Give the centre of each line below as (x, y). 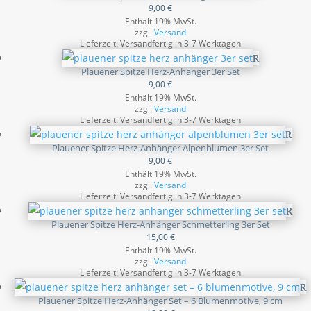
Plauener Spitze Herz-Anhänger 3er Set (160, 72)
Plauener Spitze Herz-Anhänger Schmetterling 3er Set (160, 224)
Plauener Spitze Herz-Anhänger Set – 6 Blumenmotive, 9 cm (160, 301)
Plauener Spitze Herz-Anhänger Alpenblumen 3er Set (160, 148)
